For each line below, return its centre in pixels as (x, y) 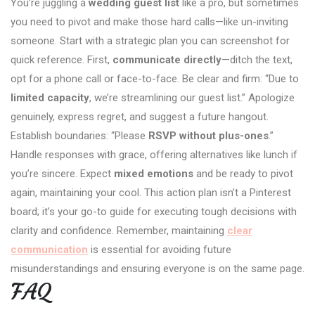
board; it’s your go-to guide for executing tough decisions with (154, 211)
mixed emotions (154, 173)
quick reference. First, (62, 59)
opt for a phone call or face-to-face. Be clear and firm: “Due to (155, 78)
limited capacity (50, 97)
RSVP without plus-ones (208, 135)
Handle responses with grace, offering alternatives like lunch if (154, 154)
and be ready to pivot (243, 173)
